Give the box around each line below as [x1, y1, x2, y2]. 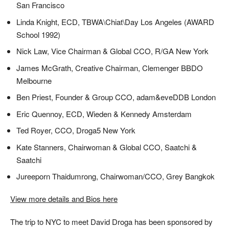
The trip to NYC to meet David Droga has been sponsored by [10, 216, 213, 227]
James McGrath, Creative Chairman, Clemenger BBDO [16, 62, 203, 73]
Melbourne [16, 75, 52, 86]
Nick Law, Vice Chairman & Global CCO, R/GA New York [16, 45, 209, 57]
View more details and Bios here [10, 193, 118, 204]
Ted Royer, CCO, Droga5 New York [16, 125, 136, 136]
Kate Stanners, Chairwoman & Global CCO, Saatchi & [16, 141, 197, 152]
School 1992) [16, 29, 61, 40]
